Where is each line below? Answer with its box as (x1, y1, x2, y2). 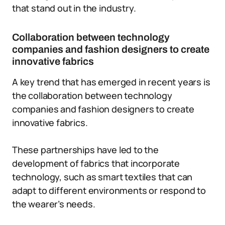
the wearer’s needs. (12, 198, 95, 210)
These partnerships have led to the (12, 144, 159, 156)
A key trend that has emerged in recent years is (12, 76, 210, 88)
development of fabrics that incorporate (12, 157, 180, 169)
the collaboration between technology (12, 89, 172, 101)
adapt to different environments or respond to (12, 184, 206, 196)
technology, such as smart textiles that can (12, 171, 193, 183)
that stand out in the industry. (12, 2, 136, 14)
